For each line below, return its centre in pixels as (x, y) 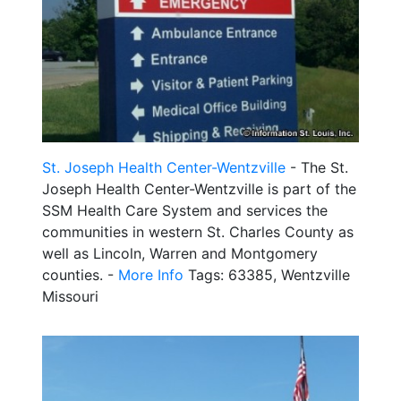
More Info (151, 274)
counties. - (80, 274)
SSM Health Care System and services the (185, 210)
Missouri (70, 296)
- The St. (317, 167)
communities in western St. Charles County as (198, 231)
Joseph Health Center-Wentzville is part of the (199, 188)
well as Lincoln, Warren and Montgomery (180, 253)
